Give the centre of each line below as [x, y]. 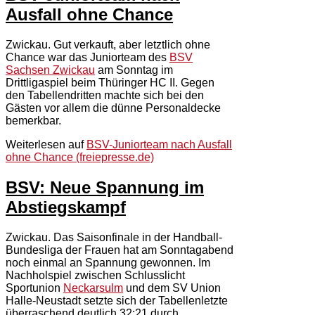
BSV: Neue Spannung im [105, 188]
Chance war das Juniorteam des [88, 58]
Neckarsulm [93, 288]
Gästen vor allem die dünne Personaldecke [113, 108]
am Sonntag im [134, 70]
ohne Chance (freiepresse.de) [80, 157]
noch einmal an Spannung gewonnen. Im [108, 263]
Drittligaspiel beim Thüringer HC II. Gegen [110, 83]
